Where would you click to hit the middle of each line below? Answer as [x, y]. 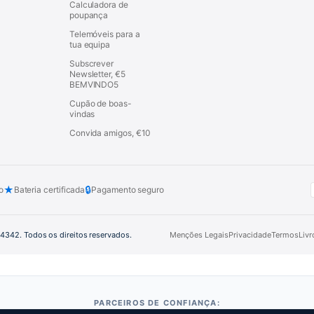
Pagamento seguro [128, 189]
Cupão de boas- [100, 103]
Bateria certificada [49, 189]
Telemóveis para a [104, 34]
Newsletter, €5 [97, 74]
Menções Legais [199, 234]
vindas [82, 114]
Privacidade [250, 234]
